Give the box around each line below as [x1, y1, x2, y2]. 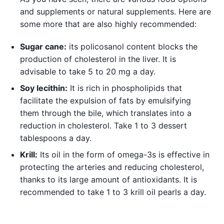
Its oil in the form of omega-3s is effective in [37, 149, 209, 159]
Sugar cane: [20, 41, 66, 51]
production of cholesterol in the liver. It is [20, 53, 176, 64]
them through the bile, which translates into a [20, 107, 191, 118]
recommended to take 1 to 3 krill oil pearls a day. [20, 186, 206, 197]
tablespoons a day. [20, 132, 91, 143]
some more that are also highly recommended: [20, 18, 196, 29]
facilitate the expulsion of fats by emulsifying [20, 95, 191, 105]
